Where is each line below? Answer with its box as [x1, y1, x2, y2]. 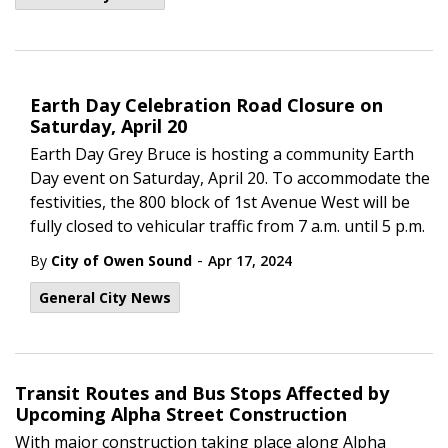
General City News [39, 288, 171, 307]
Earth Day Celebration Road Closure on [30, 93, 383, 117]
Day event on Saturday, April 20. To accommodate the [30, 167, 430, 189]
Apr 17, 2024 [208, 251, 292, 270]
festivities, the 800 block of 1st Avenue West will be [30, 191, 410, 213]
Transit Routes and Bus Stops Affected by [15, 381, 389, 405]
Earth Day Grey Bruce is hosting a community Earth [30, 143, 414, 165]
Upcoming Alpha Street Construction [15, 402, 347, 426]
